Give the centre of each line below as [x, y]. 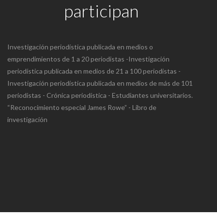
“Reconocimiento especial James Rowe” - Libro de [82, 108]
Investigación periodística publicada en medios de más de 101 [100, 83]
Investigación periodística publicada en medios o [80, 47]
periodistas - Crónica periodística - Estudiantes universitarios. [100, 95]
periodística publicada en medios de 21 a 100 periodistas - [94, 71]
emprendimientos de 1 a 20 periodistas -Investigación [88, 59]
